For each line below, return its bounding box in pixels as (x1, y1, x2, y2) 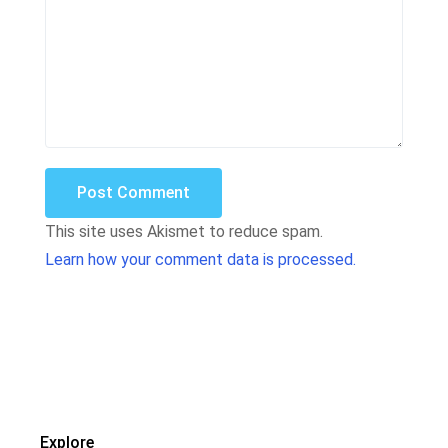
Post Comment (77, 182, 190, 202)
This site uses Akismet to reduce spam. (45, 221, 323, 241)
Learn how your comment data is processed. (45, 249, 356, 269)
